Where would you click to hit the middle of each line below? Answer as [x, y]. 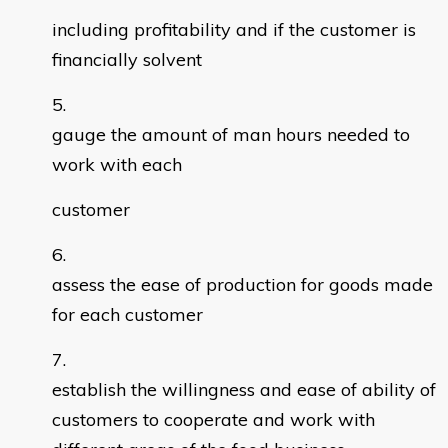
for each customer [127, 315]
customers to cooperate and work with [213, 420]
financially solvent [127, 60]
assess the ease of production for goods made [242, 285]
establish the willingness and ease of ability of [244, 390]
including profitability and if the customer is [234, 30]
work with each [117, 165]
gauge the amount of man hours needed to [231, 135]
